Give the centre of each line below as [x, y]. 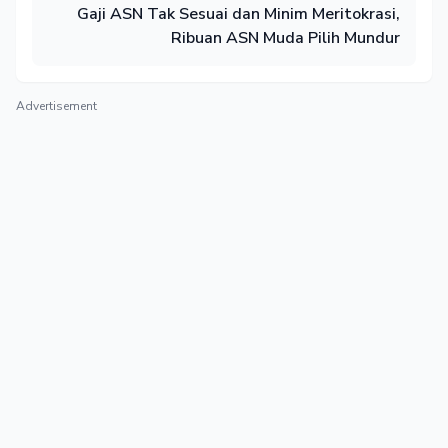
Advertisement [56, 105]
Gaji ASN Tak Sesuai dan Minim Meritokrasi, [238, 13]
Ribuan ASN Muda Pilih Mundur [285, 37]
